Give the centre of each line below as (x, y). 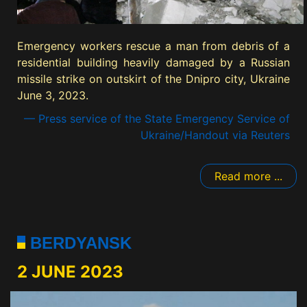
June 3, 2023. (53, 96)
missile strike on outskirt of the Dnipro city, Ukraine (153, 79)
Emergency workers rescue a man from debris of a (153, 46)
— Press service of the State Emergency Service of (157, 119)
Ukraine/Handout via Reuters (215, 135)
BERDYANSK (78, 243)
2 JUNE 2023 (70, 272)
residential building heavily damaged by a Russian (153, 63)
